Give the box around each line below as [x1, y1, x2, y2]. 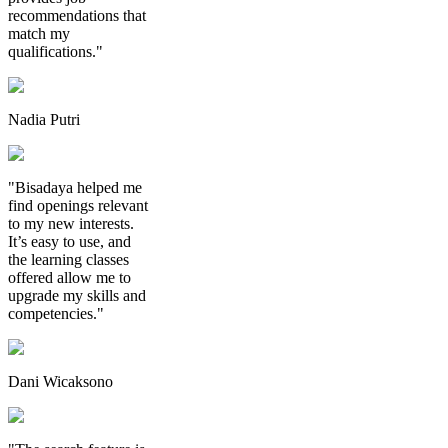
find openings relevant [8, 196, 148, 214]
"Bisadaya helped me [8, 178, 142, 196]
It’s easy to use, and [8, 232, 131, 250]
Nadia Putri [8, 110, 80, 128]
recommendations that [8, 6, 146, 24]
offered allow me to [8, 268, 131, 286]
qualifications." [8, 42, 103, 60]
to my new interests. [8, 214, 134, 232]
